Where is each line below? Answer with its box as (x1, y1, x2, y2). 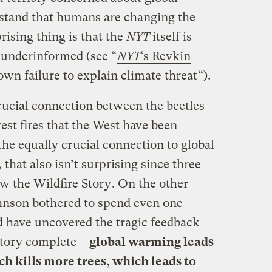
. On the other (111, 176, 188, 191)
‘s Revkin (140, 49, 191, 63)
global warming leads (89, 234, 214, 249)
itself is (152, 29, 192, 44)
